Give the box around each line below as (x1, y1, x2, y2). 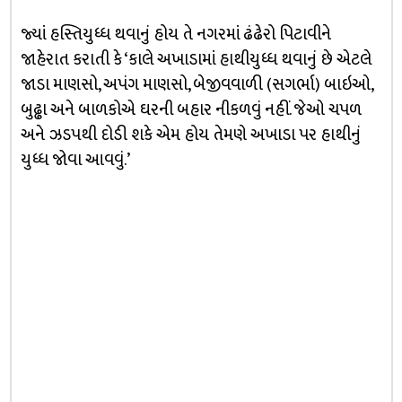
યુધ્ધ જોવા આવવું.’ (20, 146, 130, 174)
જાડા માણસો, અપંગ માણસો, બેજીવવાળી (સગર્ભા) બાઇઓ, (20, 71, 372, 99)
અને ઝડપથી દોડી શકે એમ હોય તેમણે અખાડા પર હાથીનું (20, 121, 361, 149)
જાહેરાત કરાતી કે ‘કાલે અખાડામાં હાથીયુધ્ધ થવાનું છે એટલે (20, 46, 371, 74)
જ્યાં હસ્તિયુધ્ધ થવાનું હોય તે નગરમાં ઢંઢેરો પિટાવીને (20, 21, 331, 48)
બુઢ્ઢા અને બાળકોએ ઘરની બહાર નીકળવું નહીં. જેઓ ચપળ (20, 96, 362, 124)
